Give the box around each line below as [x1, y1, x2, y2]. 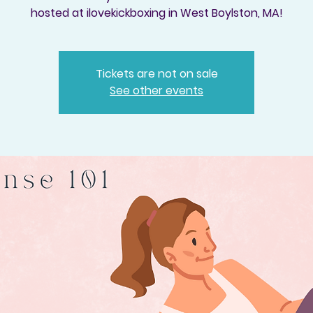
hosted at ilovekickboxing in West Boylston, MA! [30, 4, 283, 21]
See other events [110, 82, 203, 99]
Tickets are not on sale [95, 65, 218, 82]
